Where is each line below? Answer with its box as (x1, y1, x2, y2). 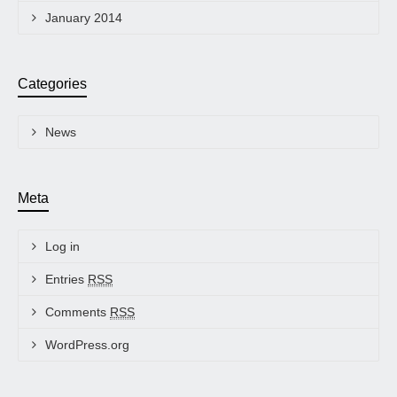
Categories (18, 75, 87, 91)
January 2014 (45, 10, 122, 25)
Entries (45, 271, 88, 286)
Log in (45, 238, 80, 253)
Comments (45, 304, 110, 319)
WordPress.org (45, 337, 129, 352)
